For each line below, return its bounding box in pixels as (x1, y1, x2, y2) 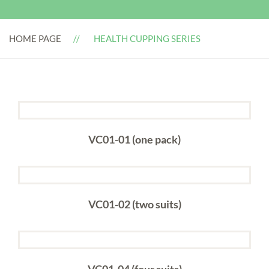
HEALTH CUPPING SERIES (94, 33, 201, 44)
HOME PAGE (9, 33, 61, 44)
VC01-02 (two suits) (88, 198, 181, 211)
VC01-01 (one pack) (88, 133, 181, 146)
